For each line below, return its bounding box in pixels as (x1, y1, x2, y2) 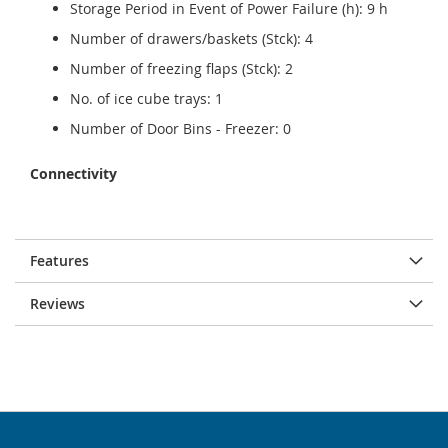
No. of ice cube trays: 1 (70, 89, 223, 108)
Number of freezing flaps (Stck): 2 (70, 59, 293, 78)
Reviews (30, 294, 85, 313)
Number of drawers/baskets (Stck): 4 (70, 29, 313, 48)
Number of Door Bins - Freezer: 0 (70, 119, 291, 138)
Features (30, 251, 89, 270)
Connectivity (30, 164, 117, 183)
